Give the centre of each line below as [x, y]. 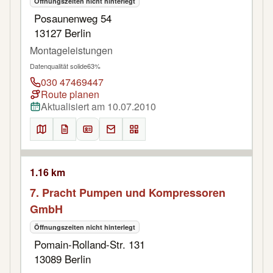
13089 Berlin [62, 259]
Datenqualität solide [58, 66]
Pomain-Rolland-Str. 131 [90, 244]
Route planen [70, 94]
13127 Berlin [62, 33]
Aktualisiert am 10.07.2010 [98, 107]
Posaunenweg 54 [73, 18]
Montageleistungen [71, 51]
